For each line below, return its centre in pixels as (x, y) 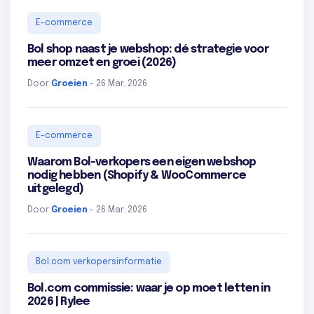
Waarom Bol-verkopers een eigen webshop (142, 163)
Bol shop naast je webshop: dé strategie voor (148, 50)
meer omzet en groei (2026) (102, 63)
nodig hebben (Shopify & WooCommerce (137, 176)
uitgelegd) (55, 189)
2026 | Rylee (59, 302)
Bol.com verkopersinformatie (99, 262)
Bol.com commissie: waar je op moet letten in (149, 289)
